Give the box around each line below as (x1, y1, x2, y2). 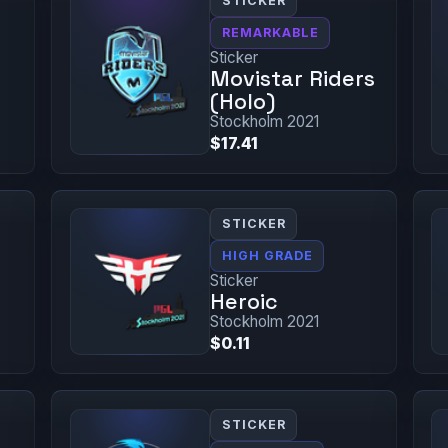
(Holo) (209, 88, 275, 116)
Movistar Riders (209, 65, 375, 93)
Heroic (209, 288, 278, 316)
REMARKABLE (221, 25, 319, 41)
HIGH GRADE (221, 248, 313, 264)
